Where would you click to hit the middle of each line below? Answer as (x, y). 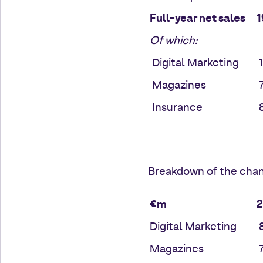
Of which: (173, 41)
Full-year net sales (198, 19)
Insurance (176, 108)
